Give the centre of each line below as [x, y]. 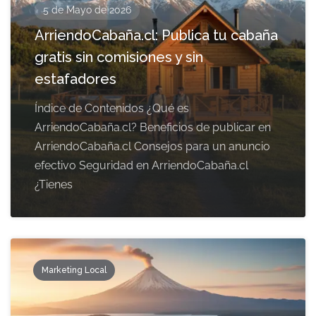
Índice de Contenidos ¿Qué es [112, 108]
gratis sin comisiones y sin [119, 57]
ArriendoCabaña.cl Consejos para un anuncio [152, 146]
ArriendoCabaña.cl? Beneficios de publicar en [153, 127]
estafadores [75, 79]
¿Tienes [54, 184]
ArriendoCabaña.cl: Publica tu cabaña [156, 35]
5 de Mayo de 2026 [87, 10]
